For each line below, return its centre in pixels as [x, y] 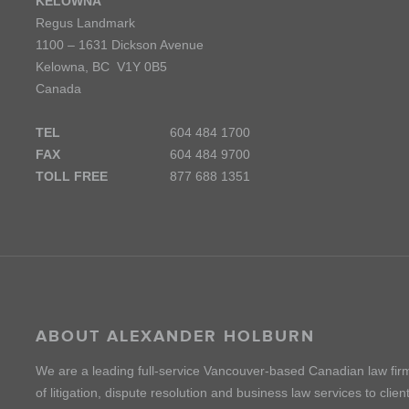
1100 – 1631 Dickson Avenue [120, 45]
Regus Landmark [85, 23]
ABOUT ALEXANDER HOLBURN [175, 336]
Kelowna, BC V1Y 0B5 [101, 67]
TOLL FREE [72, 176]
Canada [58, 89]
